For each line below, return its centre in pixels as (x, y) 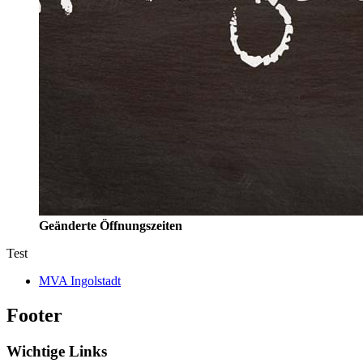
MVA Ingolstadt (80, 281)
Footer (34, 316)
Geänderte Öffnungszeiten (111, 226)
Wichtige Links (57, 352)
